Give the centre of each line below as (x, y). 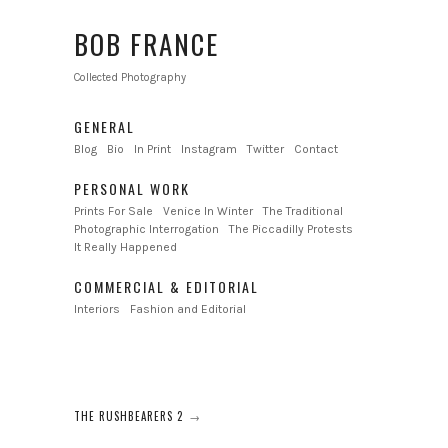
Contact (316, 149)
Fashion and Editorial (188, 309)
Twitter (265, 149)
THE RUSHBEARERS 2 (128, 416)
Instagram (209, 149)
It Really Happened (125, 247)
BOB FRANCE (146, 44)
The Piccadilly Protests (291, 229)
